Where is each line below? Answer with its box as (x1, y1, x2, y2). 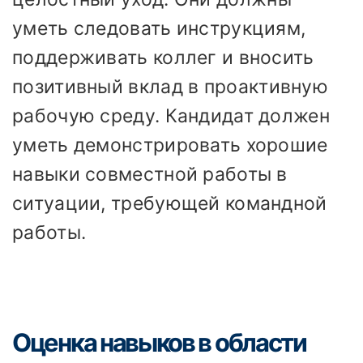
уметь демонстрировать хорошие (12, 134, 328, 157)
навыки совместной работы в (12, 163, 288, 186)
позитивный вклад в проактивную (12, 75, 328, 99)
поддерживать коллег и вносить (12, 46, 314, 70)
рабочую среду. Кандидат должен (12, 105, 330, 128)
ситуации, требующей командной (12, 192, 327, 216)
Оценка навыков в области (12, 327, 306, 357)
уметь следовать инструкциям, (12, 17, 306, 41)
